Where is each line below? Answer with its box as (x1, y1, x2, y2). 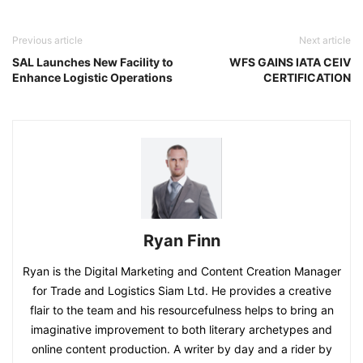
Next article (299, 33, 351, 46)
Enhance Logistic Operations (12, 70, 173, 84)
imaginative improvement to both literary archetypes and (31, 322, 332, 336)
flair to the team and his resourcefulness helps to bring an (29, 302, 334, 317)
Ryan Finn (143, 230, 220, 250)
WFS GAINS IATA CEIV (229, 54, 351, 69)
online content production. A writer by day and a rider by (31, 341, 332, 356)
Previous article (12, 33, 83, 46)
